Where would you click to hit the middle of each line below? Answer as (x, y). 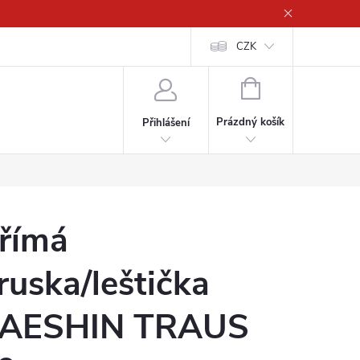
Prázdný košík (251, 122)
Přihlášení (166, 123)
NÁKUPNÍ (282, 87)
